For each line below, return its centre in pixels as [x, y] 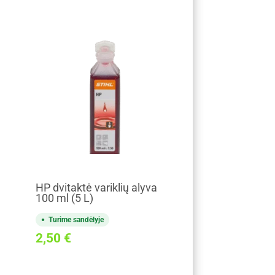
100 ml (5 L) [64, 198]
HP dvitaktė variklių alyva [96, 188]
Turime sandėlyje [76, 219]
